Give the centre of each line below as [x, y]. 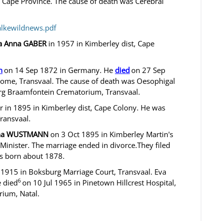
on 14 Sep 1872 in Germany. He [59, 70]
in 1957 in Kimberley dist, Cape [100, 43]
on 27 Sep [148, 70]
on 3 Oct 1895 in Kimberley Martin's [111, 134]
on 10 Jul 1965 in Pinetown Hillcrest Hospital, [99, 183]
